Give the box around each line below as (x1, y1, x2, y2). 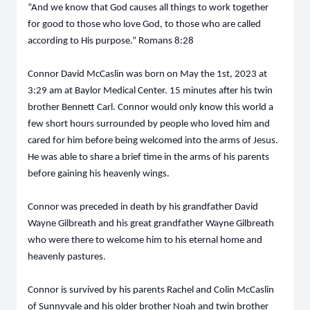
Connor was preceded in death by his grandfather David (28, 202, 258, 212)
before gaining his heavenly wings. (28, 169, 172, 179)
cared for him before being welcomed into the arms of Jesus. (28, 136, 278, 146)
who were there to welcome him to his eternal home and (28, 235, 262, 246)
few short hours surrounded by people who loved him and (28, 119, 270, 129)
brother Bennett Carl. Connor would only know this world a (28, 102, 273, 113)
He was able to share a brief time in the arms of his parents (28, 152, 269, 163)
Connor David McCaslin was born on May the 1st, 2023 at (28, 69, 267, 80)
